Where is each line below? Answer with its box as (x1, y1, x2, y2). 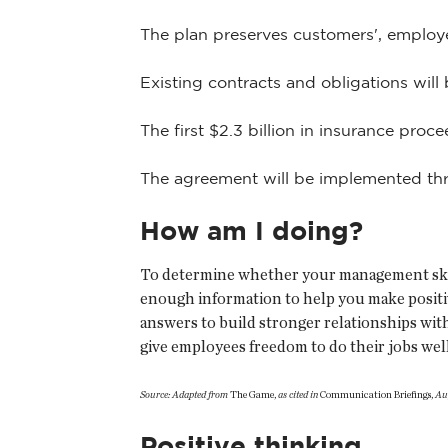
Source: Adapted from (140, 387, 228, 400)
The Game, (228, 387, 278, 400)
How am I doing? (140, 215, 363, 246)
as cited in (278, 387, 318, 400)
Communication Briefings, (318, 387, 435, 400)
